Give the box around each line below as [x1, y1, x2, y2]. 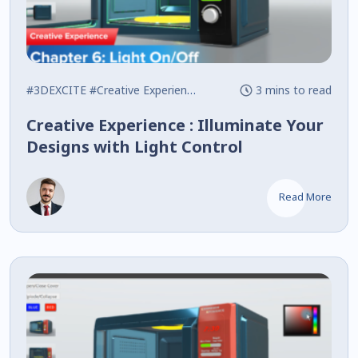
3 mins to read [255, 82, 332, 97]
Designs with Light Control [26, 135, 243, 157]
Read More [278, 189, 332, 204]
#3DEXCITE [26, 82, 86, 97]
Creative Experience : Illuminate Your [26, 113, 324, 136]
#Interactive [202, 82, 266, 97]
